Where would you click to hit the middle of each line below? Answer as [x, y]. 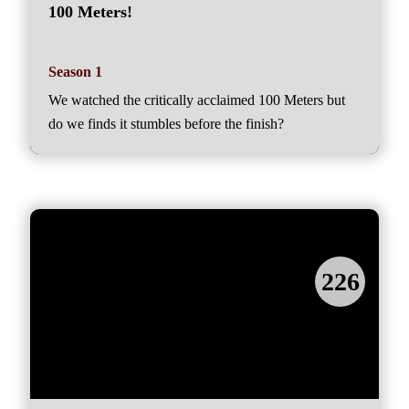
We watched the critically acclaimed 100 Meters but [197, 100]
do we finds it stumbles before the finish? [166, 124]
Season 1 [75, 72]
